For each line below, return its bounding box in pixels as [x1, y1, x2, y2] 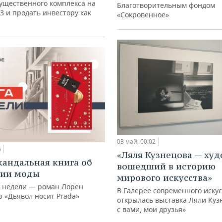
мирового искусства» [117, 172, 212, 184]
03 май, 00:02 [117, 137, 156, 146]
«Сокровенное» [117, 10, 169, 20]
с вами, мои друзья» [117, 205, 186, 215]
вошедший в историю [117, 161, 216, 172]
